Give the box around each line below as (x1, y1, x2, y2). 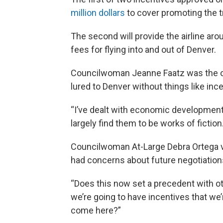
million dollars (71, 7, 125, 18)
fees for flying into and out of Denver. (71, 44, 216, 55)
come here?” (71, 205, 121, 216)
